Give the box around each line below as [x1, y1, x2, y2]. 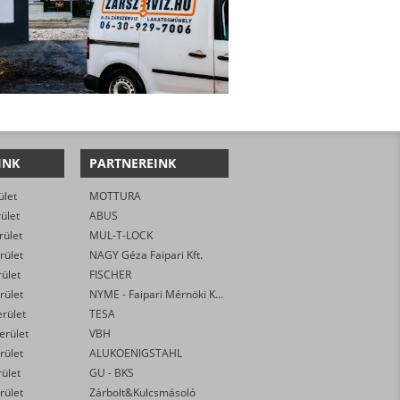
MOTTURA [89, 188, 142, 204]
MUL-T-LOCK [89, 228, 154, 244]
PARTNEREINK [89, 154, 177, 172]
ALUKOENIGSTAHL [89, 346, 183, 362]
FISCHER [89, 267, 132, 283]
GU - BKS [89, 365, 135, 381]
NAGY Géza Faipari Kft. [89, 247, 204, 263]
